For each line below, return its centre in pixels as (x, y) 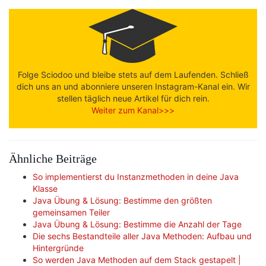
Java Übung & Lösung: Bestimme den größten (122, 200)
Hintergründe (58, 248)
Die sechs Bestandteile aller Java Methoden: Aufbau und (142, 236)
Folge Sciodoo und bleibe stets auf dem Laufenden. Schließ (133, 75)
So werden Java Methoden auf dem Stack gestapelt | (137, 260)
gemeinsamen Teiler (71, 212)
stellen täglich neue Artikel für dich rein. (133, 98)
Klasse (45, 189)
